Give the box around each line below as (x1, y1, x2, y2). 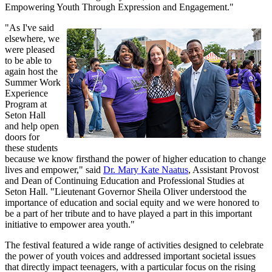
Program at (5, 98, 47, 109)
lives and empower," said (5, 164, 103, 175)
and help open (5, 120, 59, 131)
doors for (5, 131, 39, 142)
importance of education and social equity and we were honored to (5, 197, 259, 208)
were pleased (5, 44, 55, 55)
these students (5, 142, 58, 153)
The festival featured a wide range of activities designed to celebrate (5, 239, 263, 250)
